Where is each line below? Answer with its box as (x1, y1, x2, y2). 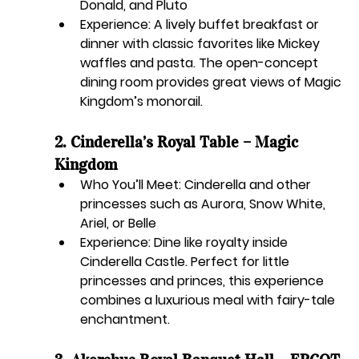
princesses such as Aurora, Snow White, (79, 195, 329, 214)
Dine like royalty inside (150, 233, 291, 252)
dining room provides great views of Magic (79, 73, 345, 92)
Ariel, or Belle (79, 214, 156, 233)
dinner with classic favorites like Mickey (79, 34, 323, 54)
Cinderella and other (180, 175, 314, 195)
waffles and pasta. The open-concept (79, 54, 321, 73)
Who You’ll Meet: (79, 175, 181, 195)
